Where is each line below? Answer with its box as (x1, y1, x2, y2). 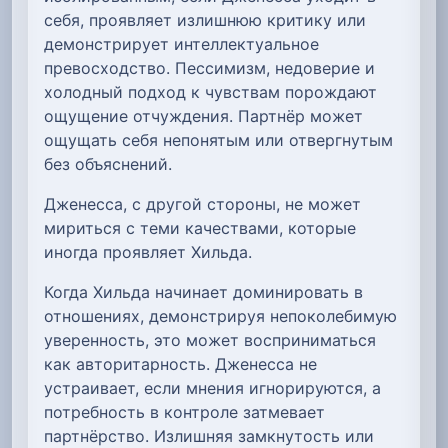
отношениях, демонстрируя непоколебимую (44, 305, 397, 326)
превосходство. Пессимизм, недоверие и (44, 57, 375, 78)
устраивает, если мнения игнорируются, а (44, 377, 381, 398)
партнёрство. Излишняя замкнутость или (44, 425, 374, 446)
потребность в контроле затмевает (44, 401, 325, 422)
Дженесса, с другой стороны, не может (44, 193, 361, 214)
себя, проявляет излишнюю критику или (44, 9, 366, 30)
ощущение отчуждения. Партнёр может (44, 105, 363, 126)
